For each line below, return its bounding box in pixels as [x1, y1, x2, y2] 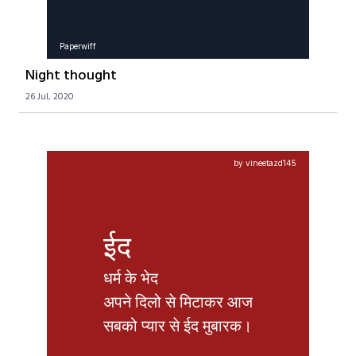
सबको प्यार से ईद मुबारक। [103, 315, 252, 335]
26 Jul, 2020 [25, 89, 74, 105]
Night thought [25, 64, 117, 87]
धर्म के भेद [103, 268, 158, 288]
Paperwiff [60, 41, 96, 51]
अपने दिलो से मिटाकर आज [103, 292, 253, 311]
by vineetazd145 [234, 158, 296, 168]
